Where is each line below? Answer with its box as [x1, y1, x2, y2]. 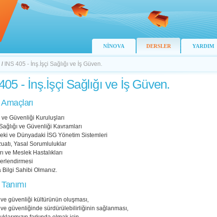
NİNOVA [103, 43, 124, 49]
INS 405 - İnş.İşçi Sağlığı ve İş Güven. [4, 61, 102, 67]
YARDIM [192, 43, 214, 49]
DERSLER [146, 43, 171, 49]
